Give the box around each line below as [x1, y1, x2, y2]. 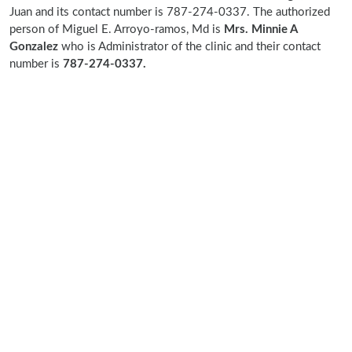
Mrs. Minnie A [224, 24, 297, 35]
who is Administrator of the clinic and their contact [58, 41, 321, 53]
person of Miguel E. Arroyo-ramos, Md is [9, 24, 224, 35]
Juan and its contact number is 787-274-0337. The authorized [9, 6, 330, 18]
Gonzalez [9, 41, 58, 53]
